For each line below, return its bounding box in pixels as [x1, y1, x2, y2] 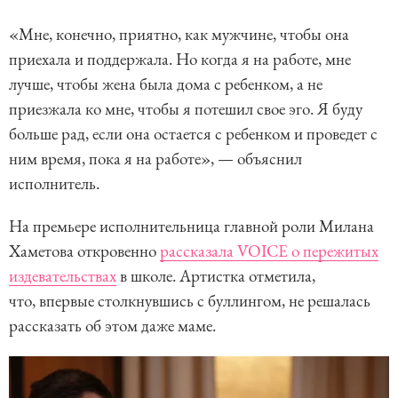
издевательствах [9, 264, 116, 287]
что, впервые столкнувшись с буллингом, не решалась [9, 289, 370, 312]
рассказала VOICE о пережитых [160, 239, 378, 262]
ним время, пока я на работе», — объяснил [9, 147, 302, 170]
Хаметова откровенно [9, 239, 160, 262]
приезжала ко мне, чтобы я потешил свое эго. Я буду [9, 97, 362, 120]
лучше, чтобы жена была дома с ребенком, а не [9, 72, 322, 95]
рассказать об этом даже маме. [9, 314, 219, 337]
